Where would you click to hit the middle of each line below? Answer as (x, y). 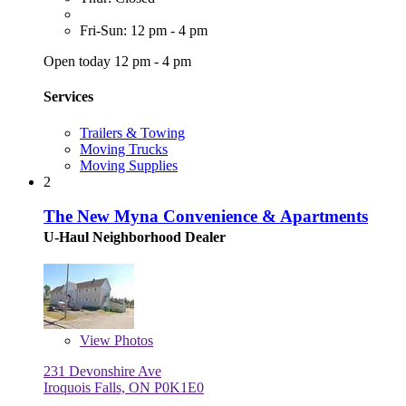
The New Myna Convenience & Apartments (206, 217)
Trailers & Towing (132, 132)
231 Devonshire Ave (102, 372)
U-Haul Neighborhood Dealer (135, 237)
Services (68, 97)
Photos (132, 341)
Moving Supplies (129, 165)
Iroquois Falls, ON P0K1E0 (124, 388)
